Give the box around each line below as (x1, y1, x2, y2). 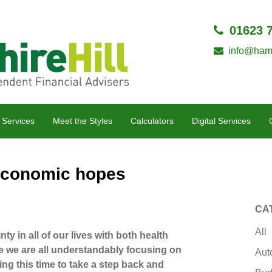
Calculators (131, 115, 174, 126)
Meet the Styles (53, 115, 112, 126)
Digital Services (192, 115, 251, 126)
